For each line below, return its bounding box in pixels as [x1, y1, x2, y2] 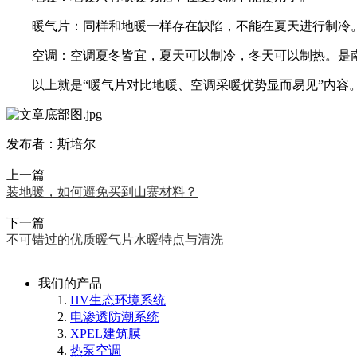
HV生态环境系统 [70, 292, 166, 307]
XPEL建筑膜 [70, 326, 141, 340]
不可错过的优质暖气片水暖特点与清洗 [6, 232, 223, 246]
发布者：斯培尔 [6, 136, 96, 151]
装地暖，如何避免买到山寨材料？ [6, 184, 198, 198]
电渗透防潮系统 [70, 309, 159, 324]
